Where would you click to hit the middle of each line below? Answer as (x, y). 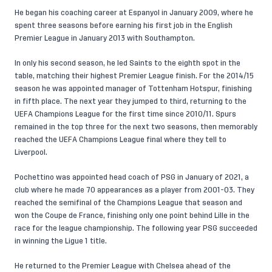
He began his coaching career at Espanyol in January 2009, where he (134, 13)
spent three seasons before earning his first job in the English (124, 25)
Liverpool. (31, 152)
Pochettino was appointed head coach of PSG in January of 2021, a (132, 177)
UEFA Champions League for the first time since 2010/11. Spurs (125, 114)
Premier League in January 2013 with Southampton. (105, 38)
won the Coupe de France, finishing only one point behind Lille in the (132, 216)
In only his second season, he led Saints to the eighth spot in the (127, 63)
